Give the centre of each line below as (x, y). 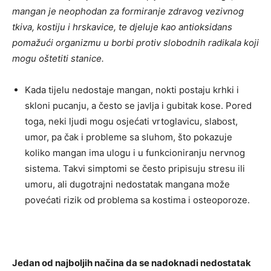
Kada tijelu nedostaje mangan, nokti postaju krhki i (132, 90)
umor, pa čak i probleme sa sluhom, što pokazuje (129, 137)
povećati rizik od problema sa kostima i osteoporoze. (137, 200)
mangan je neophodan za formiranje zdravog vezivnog (128, 11)
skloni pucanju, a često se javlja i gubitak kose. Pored (138, 106)
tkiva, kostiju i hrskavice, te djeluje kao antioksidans (122, 27)
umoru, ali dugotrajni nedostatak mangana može (127, 184)
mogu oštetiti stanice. (58, 58)
